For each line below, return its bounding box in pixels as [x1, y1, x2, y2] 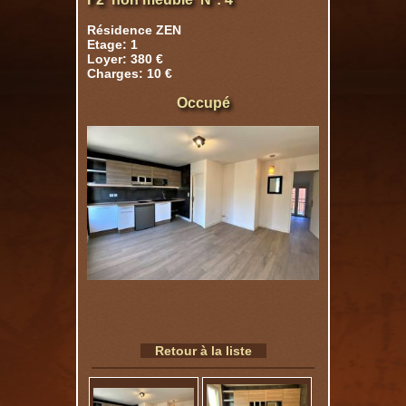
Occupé [176, 95, 230, 111]
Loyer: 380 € [87, 52, 163, 66]
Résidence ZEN [87, 23, 181, 37]
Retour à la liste [140, 343, 266, 358]
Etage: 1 [87, 37, 138, 52]
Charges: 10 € [87, 66, 172, 81]
